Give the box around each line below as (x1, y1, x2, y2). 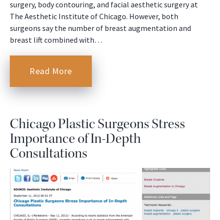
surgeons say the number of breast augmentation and (10, 23, 191, 33)
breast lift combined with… (10, 34, 102, 45)
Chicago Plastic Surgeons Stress (10, 114, 185, 133)
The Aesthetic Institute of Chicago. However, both (10, 11, 178, 21)
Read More (29, 65, 72, 77)
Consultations (10, 144, 87, 162)
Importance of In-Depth (10, 129, 141, 147)
